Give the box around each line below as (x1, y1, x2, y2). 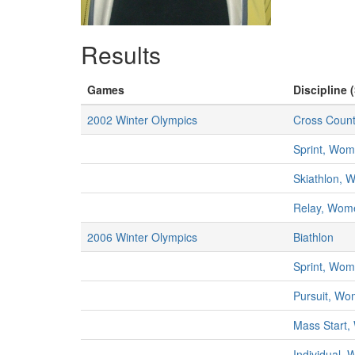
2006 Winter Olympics (87, 229, 197, 245)
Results (81, 37, 161, 71)
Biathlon (293, 229, 334, 245)
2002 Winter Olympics (87, 112, 197, 128)
